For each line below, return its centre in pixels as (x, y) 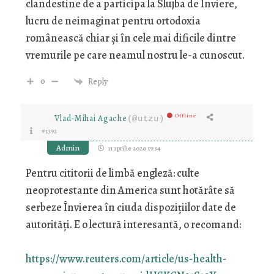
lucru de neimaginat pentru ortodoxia (113, 21)
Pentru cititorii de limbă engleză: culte (112, 173)
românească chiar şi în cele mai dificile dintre (131, 38)
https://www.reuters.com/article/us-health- (126, 259)
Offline (186, 116)
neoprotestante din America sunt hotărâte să (130, 191)
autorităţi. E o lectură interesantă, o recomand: (133, 225)
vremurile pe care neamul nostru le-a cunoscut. (135, 55)
